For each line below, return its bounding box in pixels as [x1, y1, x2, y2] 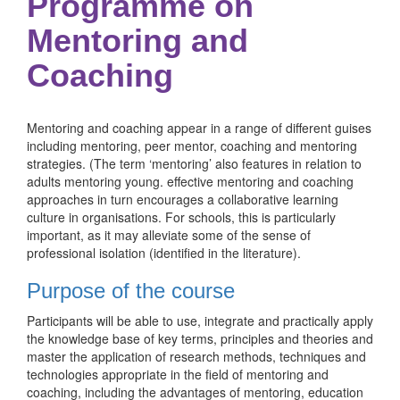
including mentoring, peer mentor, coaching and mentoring [27, 137, 357, 154]
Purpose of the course [27, 279, 235, 303]
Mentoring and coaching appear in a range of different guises [27, 119, 371, 137]
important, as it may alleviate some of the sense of [27, 226, 311, 244]
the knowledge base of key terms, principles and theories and [27, 329, 373, 347]
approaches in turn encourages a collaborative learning [27, 190, 338, 208]
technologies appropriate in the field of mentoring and [27, 365, 329, 383]
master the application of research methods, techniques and [27, 347, 366, 365]
